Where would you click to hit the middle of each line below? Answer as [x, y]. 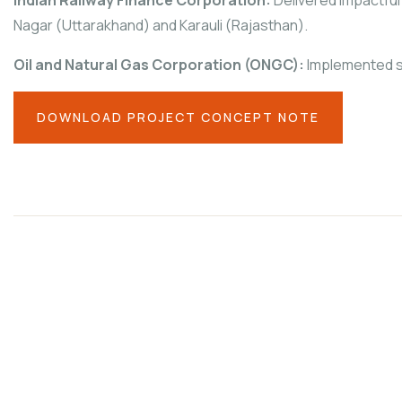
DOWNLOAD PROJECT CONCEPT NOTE [178, 117]
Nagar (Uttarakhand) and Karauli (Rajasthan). [161, 25]
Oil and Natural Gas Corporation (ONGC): [159, 64]
